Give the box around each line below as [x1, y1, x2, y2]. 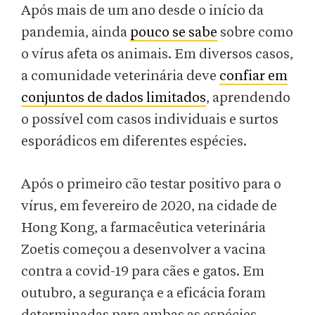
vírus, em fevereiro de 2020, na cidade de [21, 199, 277, 214]
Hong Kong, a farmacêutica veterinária [21, 221, 266, 236]
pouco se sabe [130, 25, 217, 40]
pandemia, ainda [21, 25, 130, 40]
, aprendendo [206, 91, 290, 105]
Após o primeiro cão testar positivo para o [21, 177, 281, 192]
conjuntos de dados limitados [21, 91, 206, 105]
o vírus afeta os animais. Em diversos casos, [21, 47, 293, 62]
